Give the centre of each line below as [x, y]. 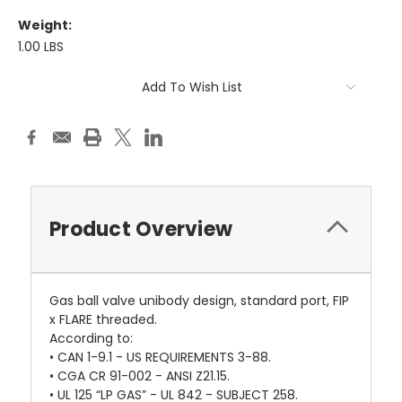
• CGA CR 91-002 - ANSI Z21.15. [140, 376]
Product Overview [141, 230]
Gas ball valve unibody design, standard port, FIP [199, 301]
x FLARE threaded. [103, 320]
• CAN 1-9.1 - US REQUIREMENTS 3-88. [160, 358]
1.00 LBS [41, 47]
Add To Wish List [192, 87]
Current [43, 79]
